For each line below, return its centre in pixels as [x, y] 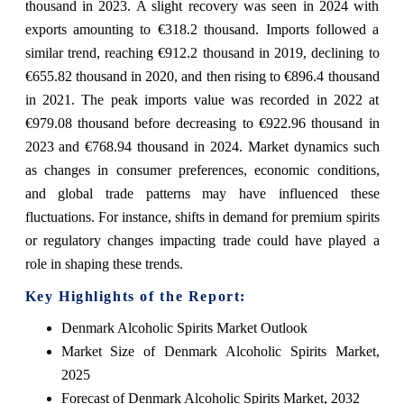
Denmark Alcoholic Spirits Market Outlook [184, 327]
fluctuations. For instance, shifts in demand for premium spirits [202, 216]
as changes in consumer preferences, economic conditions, [202, 170]
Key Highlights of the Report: [135, 296]
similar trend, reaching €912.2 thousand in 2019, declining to [202, 52]
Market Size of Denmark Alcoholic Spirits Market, [220, 351]
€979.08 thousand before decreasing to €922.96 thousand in [202, 123]
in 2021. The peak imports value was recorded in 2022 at [202, 99]
